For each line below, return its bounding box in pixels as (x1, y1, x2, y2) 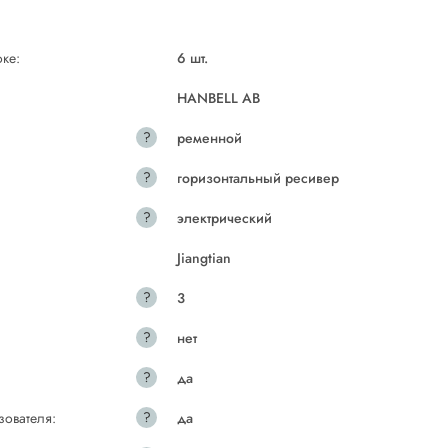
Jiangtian (177, 248, 232, 268)
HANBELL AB (177, 88, 261, 108)
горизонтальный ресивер (177, 168, 340, 188)
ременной (177, 128, 243, 148)
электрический (177, 208, 273, 228)
